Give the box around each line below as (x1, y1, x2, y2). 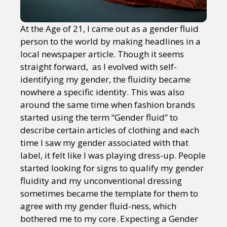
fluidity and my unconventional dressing (20, 175, 182, 186)
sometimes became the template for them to (20, 187, 198, 199)
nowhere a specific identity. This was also (20, 86, 184, 98)
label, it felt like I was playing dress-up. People (20, 149, 206, 161)
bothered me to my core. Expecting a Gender (20, 213, 198, 224)
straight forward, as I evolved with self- (20, 61, 177, 72)
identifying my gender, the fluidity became (20, 73, 191, 85)
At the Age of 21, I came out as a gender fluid (20, 23, 199, 34)
